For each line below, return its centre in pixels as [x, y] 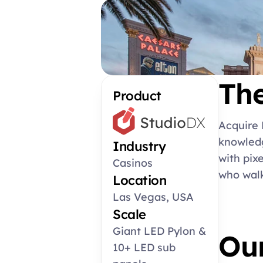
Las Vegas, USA [153, 197]
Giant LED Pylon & [159, 231]
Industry [139, 146]
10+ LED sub [144, 247]
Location [139, 180]
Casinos [133, 163]
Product [137, 96]
